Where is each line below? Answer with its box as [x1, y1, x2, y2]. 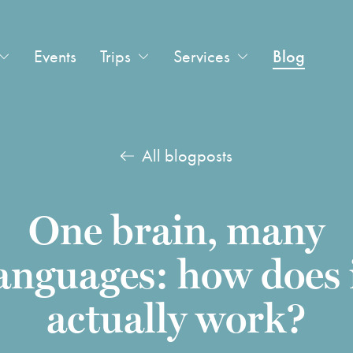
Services [173, 45, 230, 69]
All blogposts [142, 144, 232, 168]
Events [33, 45, 76, 69]
